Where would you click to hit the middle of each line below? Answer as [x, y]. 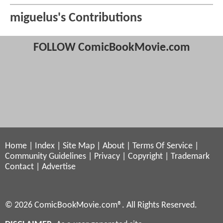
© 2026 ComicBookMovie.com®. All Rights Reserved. [101, 205]
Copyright [145, 157]
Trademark [190, 157]
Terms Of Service [163, 146]
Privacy [107, 157]
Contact [19, 167]
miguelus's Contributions [76, 18]
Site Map [79, 146]
